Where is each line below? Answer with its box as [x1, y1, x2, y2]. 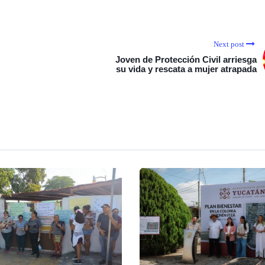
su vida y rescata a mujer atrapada [116, 64, 257, 74]
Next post [214, 40, 244, 49]
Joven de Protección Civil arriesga [115, 54, 257, 64]
